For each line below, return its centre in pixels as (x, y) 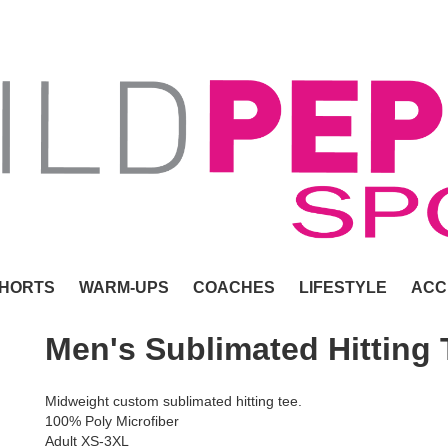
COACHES (234, 287)
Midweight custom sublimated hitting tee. (174, 401)
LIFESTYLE (343, 287)
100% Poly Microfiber (112, 421)
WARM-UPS (124, 287)
